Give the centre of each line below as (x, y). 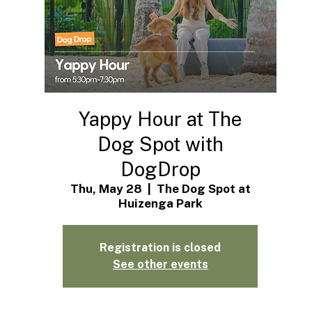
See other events (160, 265)
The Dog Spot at (203, 189)
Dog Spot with (160, 144)
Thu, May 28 (106, 189)
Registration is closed (161, 248)
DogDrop (160, 169)
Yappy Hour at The (161, 119)
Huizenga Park (160, 204)
